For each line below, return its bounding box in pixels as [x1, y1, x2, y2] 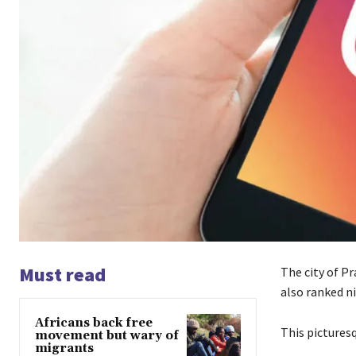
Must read [19, 262, 106, 288]
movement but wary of [35, 328, 179, 344]
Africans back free [35, 315, 153, 331]
